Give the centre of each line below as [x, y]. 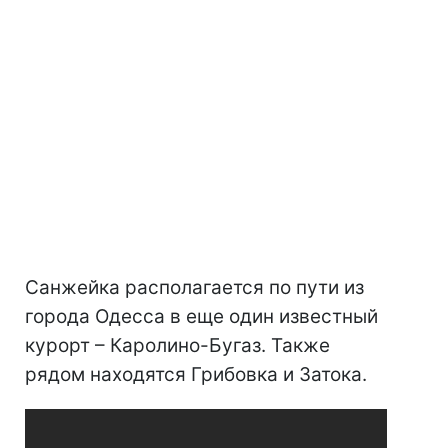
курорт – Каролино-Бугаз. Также [177, 345]
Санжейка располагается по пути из [194, 287]
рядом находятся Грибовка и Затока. [196, 374]
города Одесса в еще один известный [201, 316]
